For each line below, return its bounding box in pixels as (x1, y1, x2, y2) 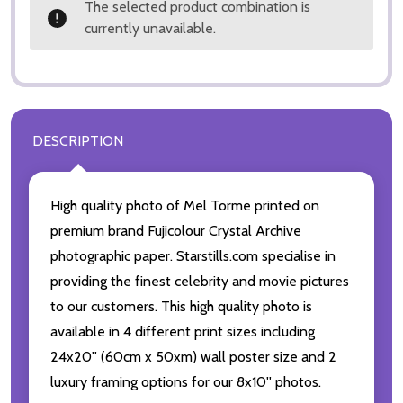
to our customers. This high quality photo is (50, 298, 312, 316)
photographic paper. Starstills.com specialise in (50, 247, 336, 265)
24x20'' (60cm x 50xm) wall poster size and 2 (50, 348, 336, 366)
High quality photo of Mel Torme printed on (50, 197, 319, 215)
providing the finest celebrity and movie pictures (50, 273, 349, 291)
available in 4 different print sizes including (50, 323, 315, 341)
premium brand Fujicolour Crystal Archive (50, 222, 301, 240)
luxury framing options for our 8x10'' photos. (50, 373, 321, 391)
